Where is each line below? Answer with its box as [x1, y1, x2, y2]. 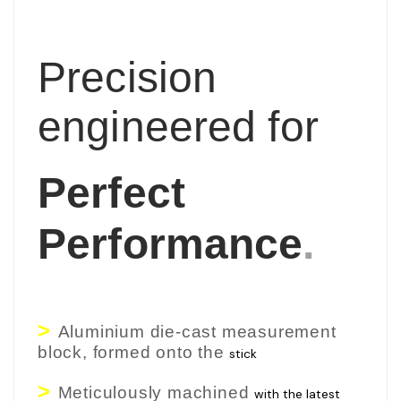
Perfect [38, 168, 185, 217]
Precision [38, 53, 218, 101]
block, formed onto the [38, 342, 230, 362]
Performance [38, 219, 303, 268]
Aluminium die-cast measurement [57, 321, 337, 341]
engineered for [38, 102, 319, 150]
